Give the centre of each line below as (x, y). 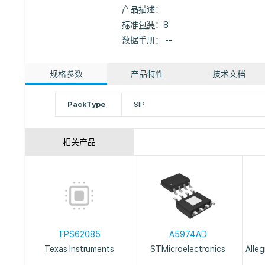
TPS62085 (80, 234)
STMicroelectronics (188, 249)
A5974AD (188, 234)
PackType (87, 104)
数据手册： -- (147, 40)
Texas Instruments (80, 249)
